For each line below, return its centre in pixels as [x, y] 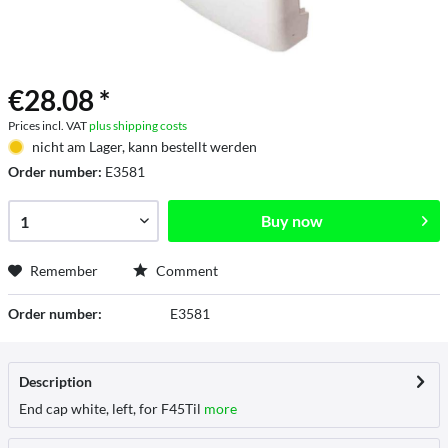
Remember [64, 270]
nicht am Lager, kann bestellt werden [144, 146]
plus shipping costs [138, 125]
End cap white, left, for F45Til [110, 408]
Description [55, 381]
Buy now [291, 220]
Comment [185, 270]
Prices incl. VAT [48, 125]
